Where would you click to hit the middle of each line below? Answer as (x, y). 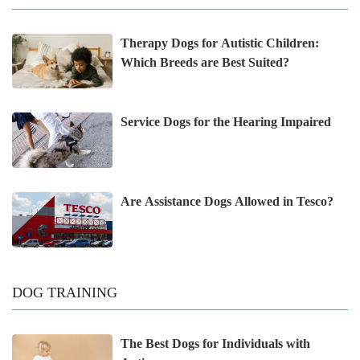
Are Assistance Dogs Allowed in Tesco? (227, 202)
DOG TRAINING (65, 293)
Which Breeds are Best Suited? (205, 62)
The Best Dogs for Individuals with (216, 344)
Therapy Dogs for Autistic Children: (220, 43)
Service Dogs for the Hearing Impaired (226, 122)
